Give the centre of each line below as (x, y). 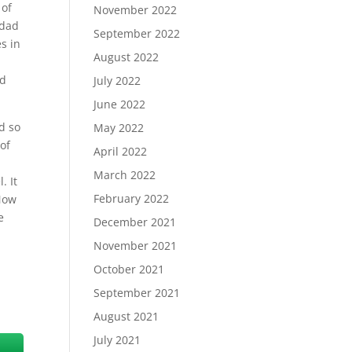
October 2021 (129, 269)
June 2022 (120, 104)
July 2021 (117, 340)
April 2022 (121, 151)
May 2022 (119, 128)
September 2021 (137, 293)
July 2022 (117, 81)
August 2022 (126, 57)
